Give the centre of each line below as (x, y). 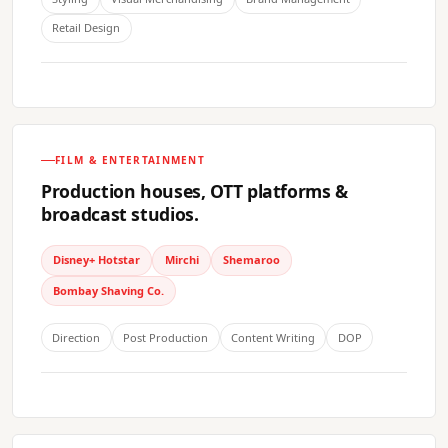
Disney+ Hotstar (97, 260)
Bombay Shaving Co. (109, 290)
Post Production (166, 337)
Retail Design (86, 28)
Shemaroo (251, 260)
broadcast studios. (120, 214)
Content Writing (272, 337)
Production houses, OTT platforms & (195, 191)
